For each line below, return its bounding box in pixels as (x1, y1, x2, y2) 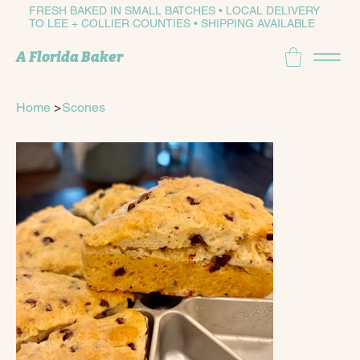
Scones (62, 99, 105, 115)
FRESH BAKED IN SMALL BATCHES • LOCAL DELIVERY (28, 3, 320, 17)
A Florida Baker (16, 48, 123, 66)
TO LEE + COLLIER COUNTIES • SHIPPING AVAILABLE (28, 16, 315, 30)
